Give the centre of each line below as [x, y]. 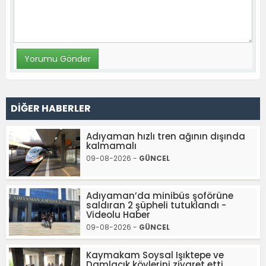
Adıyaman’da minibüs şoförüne [160, 196]
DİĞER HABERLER [51, 108]
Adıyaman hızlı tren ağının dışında [166, 136]
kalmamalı [111, 146]
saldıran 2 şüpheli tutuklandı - [156, 205]
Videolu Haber [118, 215]
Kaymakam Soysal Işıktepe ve [155, 255]
